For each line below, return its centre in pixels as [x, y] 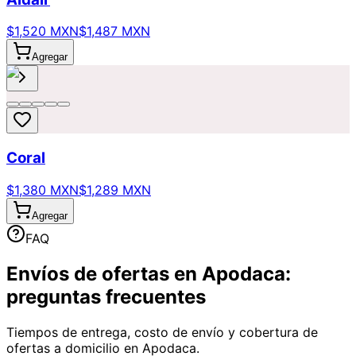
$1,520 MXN [43, 31]
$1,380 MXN [43, 190]
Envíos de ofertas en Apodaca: [149, 273]
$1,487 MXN [114, 31]
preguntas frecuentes [106, 296]
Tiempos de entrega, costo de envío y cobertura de [162, 332]
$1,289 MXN [115, 190]
